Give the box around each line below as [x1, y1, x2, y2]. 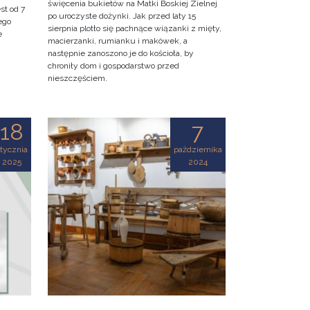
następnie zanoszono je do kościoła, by [47, 48, 194, 59]
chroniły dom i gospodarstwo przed [47, 61, 179, 71]
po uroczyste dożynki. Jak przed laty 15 [47, 11, 196, 21]
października [173, 145, 222, 155]
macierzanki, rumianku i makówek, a [47, 36, 188, 46]
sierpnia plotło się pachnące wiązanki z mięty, [47, 24, 221, 34]
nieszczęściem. [47, 73, 107, 84]
